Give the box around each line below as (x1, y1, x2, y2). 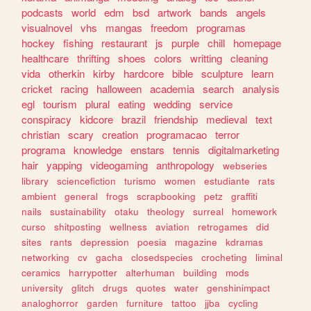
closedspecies (131, 250, 194, 264)
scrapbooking (137, 189, 196, 203)
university (22, 280, 64, 294)
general (65, 189, 99, 203)
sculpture (201, 65, 244, 81)
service (199, 96, 233, 111)
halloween (96, 81, 142, 96)
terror (215, 126, 240, 142)
